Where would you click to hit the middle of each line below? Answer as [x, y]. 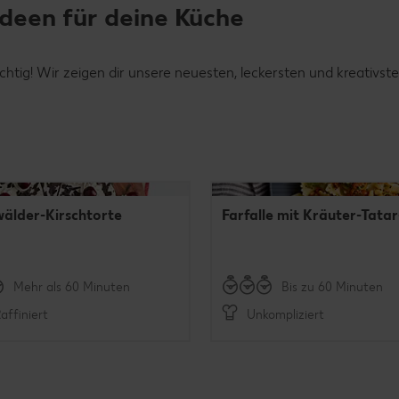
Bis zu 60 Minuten [332, 287]
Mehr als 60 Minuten [71, 287]
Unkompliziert [285, 315]
